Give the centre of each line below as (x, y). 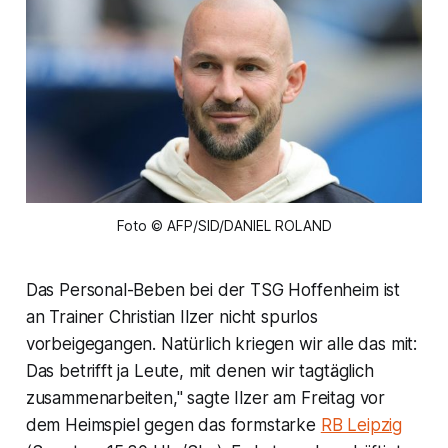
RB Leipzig (361, 424)
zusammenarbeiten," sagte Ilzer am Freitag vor (205, 397)
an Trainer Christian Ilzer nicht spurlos (171, 316)
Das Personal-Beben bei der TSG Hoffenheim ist (213, 289)
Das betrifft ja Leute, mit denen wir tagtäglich (199, 370)
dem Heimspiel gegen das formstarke (173, 424)
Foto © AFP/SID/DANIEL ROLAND (224, 225)
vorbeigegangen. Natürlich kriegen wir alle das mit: (221, 343)
